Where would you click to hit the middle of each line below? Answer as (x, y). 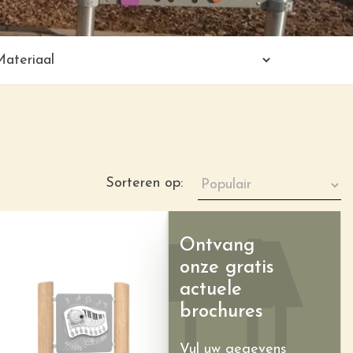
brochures (221, 312)
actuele (211, 290)
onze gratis (227, 268)
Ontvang (217, 246)
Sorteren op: (144, 183)
